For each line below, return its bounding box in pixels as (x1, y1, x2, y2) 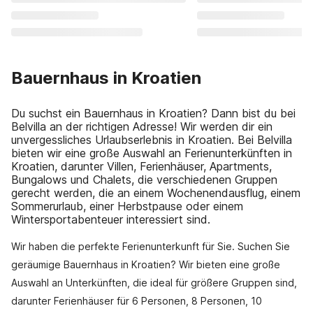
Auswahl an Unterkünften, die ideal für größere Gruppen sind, (11, 277, 297, 289)
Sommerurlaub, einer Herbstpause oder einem (11, 199, 243, 213)
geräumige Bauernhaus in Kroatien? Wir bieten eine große (11, 259, 280, 270)
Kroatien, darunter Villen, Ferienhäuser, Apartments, (11, 159, 272, 173)
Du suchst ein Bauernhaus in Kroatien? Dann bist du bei (11, 106, 296, 120)
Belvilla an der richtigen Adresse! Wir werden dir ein (11, 119, 272, 133)
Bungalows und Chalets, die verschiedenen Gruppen (11, 173, 277, 187)
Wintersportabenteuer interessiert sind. (11, 212, 210, 226)
